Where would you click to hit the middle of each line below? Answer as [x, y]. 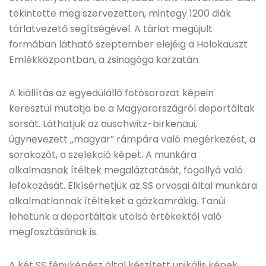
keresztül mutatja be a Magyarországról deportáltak [132, 108]
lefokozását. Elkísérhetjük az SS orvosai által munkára [133, 186]
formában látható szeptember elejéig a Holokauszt [128, 44]
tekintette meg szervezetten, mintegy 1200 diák [120, 13]
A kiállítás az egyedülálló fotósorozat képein [111, 93]
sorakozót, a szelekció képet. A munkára [103, 155]
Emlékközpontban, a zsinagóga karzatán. [104, 60]
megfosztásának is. [53, 232]
